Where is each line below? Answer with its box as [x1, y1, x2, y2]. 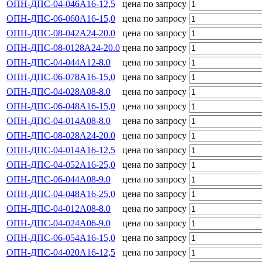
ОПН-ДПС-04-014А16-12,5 [6, 144, 115, 155]
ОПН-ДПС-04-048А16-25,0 [6, 188, 115, 199]
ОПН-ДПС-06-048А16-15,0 [6, 101, 115, 111]
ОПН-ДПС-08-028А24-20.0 [6, 130, 115, 140]
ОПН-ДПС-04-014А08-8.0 [6, 115, 111, 126]
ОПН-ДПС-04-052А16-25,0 [6, 159, 115, 170]
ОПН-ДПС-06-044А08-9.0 [6, 174, 111, 184]
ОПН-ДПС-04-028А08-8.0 [6, 86, 111, 96]
